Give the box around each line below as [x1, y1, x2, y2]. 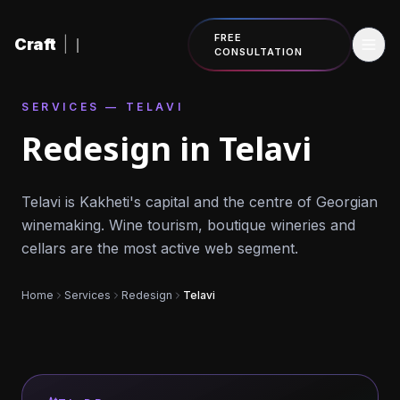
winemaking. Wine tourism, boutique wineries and [21, 216, 355, 234]
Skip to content [28, 21, 122, 37]
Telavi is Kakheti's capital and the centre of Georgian [21, 193, 378, 211]
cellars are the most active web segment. [21, 239, 298, 257]
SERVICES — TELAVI [21, 100, 184, 113]
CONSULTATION [214, 46, 303, 58]
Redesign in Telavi [21, 127, 312, 171]
